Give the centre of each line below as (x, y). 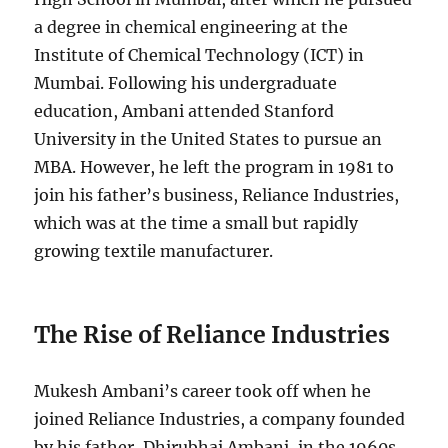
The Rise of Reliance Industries (212, 334)
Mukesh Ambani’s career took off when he (203, 390)
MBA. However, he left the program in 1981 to (214, 166)
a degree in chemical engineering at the (191, 26)
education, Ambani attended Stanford (184, 110)
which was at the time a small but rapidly (196, 222)
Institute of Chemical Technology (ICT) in (199, 54)
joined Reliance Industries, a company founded (220, 418)
